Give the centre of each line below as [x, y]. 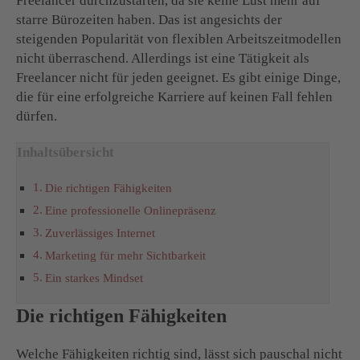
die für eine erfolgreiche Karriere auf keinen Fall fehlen [174, 96]
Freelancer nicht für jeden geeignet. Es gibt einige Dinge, [178, 77]
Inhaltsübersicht [65, 152]
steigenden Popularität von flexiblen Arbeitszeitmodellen [179, 39]
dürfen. [37, 116]
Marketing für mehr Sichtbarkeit [126, 255]
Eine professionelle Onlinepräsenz [131, 210]
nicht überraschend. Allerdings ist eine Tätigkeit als [163, 58]
